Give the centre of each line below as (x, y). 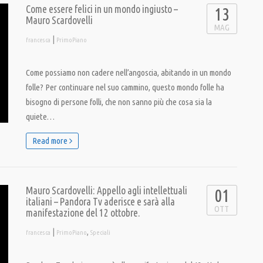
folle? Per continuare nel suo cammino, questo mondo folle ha (125, 87)
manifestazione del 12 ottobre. (83, 213)
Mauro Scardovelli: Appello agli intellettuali (107, 190)
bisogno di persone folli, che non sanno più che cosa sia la (119, 102)
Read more (51, 141)
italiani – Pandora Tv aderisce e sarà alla (100, 202)
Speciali (100, 232)
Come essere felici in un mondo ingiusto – (102, 9)
